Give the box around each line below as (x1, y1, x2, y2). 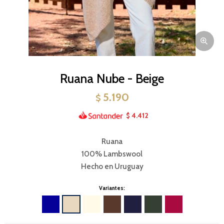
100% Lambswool (81, 149, 142, 158)
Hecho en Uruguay (80, 161, 143, 171)
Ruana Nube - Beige (60, 71, 164, 86)
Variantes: (99, 184, 125, 191)
